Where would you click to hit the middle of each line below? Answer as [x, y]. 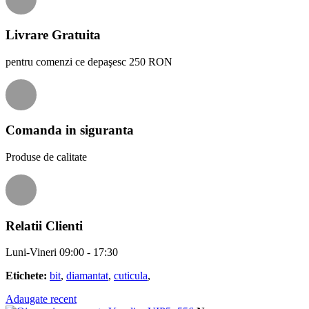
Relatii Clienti [44, 226]
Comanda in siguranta [70, 130]
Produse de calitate [46, 157]
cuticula [131, 276]
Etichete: [26, 276]
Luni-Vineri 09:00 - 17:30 [62, 252]
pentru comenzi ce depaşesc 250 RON [89, 61]
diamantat [87, 276]
